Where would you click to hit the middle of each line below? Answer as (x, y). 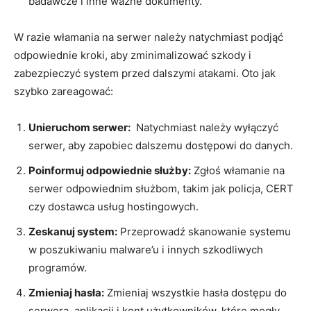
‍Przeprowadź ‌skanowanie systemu (204, 231)
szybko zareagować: (64, 91)
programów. (58, 267)
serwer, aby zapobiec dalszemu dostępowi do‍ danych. (161, 145)
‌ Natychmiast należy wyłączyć (204, 127)
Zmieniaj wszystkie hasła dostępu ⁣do (195, 292)
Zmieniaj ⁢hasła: (66, 292)
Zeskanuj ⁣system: (73, 231)
